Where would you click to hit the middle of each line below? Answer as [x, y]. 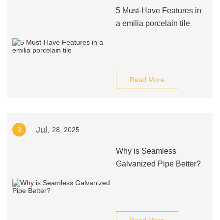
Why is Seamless [146, 151]
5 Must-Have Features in [158, 11]
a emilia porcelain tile [153, 23]
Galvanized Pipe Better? [158, 164]
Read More [147, 80]
